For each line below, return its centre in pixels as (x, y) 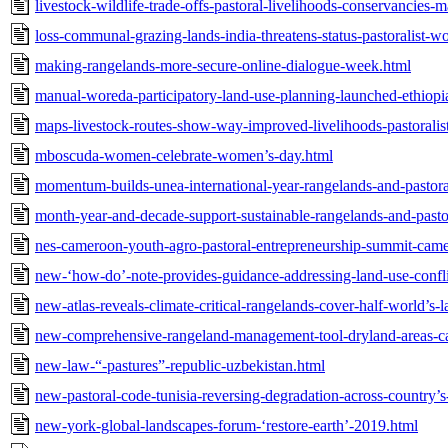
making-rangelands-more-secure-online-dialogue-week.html (223, 65)
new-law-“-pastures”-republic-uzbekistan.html (180, 365)
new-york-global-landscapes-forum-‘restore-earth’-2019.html (226, 425)
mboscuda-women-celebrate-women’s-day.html (184, 155)
